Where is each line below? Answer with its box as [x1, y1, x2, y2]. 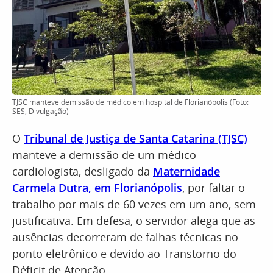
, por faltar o [182, 180, 245, 195]
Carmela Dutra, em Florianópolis [12, 180, 182, 195]
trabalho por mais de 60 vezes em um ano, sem [12, 197, 256, 211]
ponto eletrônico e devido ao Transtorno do [12, 246, 236, 261]
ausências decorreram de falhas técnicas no [12, 230, 238, 244]
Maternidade [153, 164, 220, 179]
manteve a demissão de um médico [12, 147, 196, 162]
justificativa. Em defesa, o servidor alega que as [12, 213, 255, 228]
